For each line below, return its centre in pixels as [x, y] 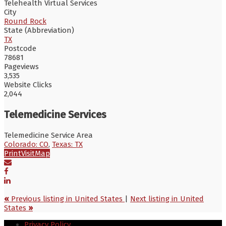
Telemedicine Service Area [48, 135]
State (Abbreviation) [39, 30]
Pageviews [21, 66]
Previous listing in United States [67, 199]
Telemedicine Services [55, 114]
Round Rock [25, 21]
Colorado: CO [26, 144]
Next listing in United [167, 199]
